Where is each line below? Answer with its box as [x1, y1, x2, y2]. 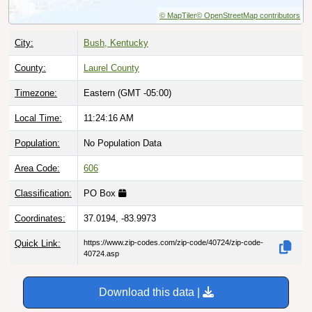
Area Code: [15, 162, 60, 173]
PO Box [84, 187, 118, 198]
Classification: [15, 187, 72, 198]
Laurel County [84, 62, 139, 73]
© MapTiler [159, 10, 196, 19]
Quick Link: [15, 237, 61, 249]
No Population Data [84, 137, 162, 148]
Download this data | [98, 286, 203, 298]
